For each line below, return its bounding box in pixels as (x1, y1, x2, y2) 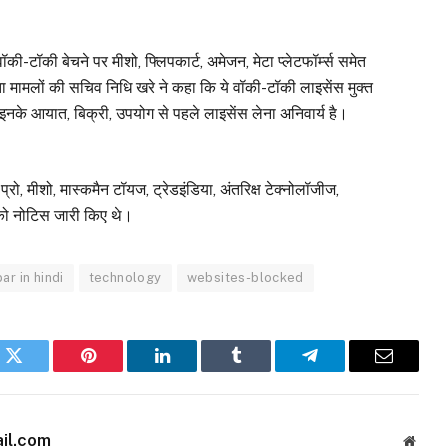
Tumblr (234, 361, 288, 380)
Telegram (308, 361, 377, 380)
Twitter (12, 361, 65, 380)
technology (88, 269, 162, 285)
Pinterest (86, 361, 150, 380)
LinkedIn (160, 361, 227, 380)
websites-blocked (186, 269, 304, 285)
